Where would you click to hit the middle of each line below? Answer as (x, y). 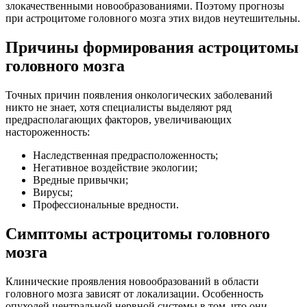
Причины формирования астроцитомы (152, 47)
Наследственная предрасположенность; (125, 155)
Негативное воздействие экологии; (115, 167)
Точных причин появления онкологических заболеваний (139, 95)
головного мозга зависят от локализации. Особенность (134, 293)
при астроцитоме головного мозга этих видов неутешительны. (153, 19)
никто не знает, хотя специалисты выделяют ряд (119, 107)
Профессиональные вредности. (106, 204)
